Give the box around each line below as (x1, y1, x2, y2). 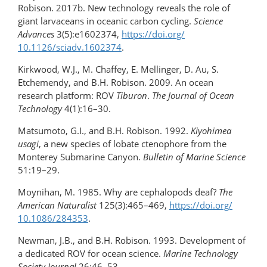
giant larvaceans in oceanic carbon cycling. (18, 15, 194, 27)
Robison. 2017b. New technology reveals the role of (18, 2, 230, 14)
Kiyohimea (191, 125, 231, 137)
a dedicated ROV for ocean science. (18, 247, 163, 260)
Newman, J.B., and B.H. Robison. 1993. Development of (18, 234, 246, 247)
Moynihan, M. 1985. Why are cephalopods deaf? (18, 186, 219, 198)
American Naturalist (18, 199, 97, 212)
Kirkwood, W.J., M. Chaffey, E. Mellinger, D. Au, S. (18, 63, 219, 76)
